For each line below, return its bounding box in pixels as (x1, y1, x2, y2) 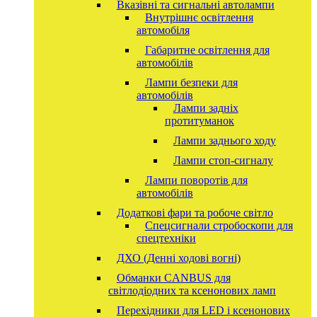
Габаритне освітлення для (144, 43, 270, 56)
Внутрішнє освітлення (144, 11, 253, 23)
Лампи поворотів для (144, 173, 248, 186)
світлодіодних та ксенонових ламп (108, 284, 276, 296)
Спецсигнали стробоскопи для (144, 219, 293, 231)
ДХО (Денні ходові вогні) (116, 251, 241, 264)
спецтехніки (136, 231, 196, 244)
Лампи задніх (173, 101, 238, 114)
